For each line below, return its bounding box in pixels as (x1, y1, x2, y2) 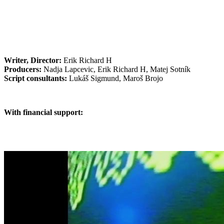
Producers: (4, 64, 41, 73)
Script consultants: (4, 73, 67, 82)
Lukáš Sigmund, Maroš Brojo (67, 73, 163, 82)
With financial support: (4, 107, 85, 116)
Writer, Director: (4, 55, 61, 64)
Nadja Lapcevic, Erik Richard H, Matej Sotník (41, 64, 190, 73)
